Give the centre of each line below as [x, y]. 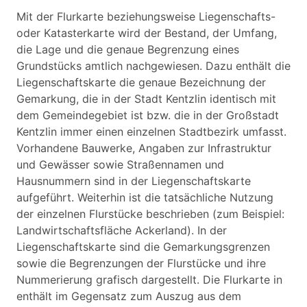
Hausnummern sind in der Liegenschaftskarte [134, 181]
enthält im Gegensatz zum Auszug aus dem [129, 296]
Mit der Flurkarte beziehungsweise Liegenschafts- [146, 16]
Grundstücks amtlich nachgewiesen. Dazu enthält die [153, 66]
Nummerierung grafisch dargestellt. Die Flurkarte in [149, 280]
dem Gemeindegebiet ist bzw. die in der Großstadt [148, 115]
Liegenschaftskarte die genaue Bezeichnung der [141, 82]
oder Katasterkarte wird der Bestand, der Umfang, [147, 33]
